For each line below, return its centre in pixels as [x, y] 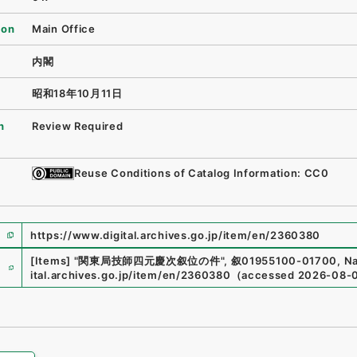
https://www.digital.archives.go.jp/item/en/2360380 [176, 235]
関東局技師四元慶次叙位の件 [149, 261]
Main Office [64, 29]
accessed [268, 275]
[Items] [51, 261]
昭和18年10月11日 [77, 94]
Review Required [78, 126]
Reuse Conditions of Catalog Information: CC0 [202, 173]
